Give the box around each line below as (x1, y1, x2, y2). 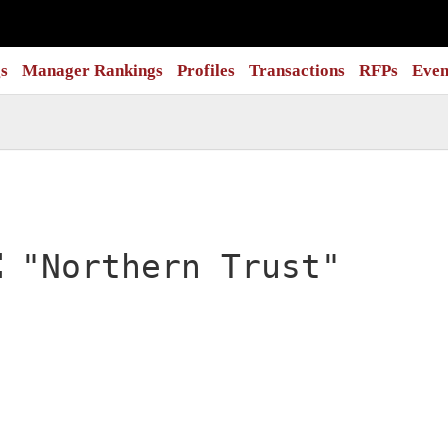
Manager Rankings (22, 61, 163, 80)
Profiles (177, 61, 235, 80)
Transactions (249, 61, 345, 80)
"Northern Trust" (21, 248, 341, 287)
